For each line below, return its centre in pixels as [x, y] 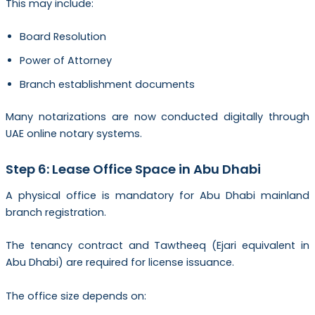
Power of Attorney [65, 61]
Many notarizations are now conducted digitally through [157, 117]
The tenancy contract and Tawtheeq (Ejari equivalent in [157, 246]
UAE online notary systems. [73, 134]
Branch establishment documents [107, 85]
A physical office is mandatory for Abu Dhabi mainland [157, 196]
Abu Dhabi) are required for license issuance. [120, 263]
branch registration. [56, 213]
